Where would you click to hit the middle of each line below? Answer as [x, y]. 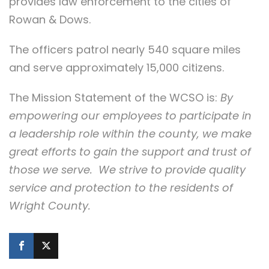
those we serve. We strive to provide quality [127, 169]
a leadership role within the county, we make [130, 133]
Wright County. [50, 205]
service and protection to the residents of [121, 187]
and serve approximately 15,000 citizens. [116, 67]
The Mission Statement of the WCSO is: [115, 97]
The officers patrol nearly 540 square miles [125, 49]
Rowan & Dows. [50, 19]
